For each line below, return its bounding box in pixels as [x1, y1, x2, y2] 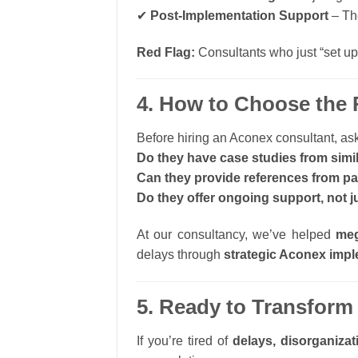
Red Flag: [137, 45, 195, 59]
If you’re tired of [137, 333, 233, 348]
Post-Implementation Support [150, 8, 328, 22]
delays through [137, 247, 224, 261]
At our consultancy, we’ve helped [137, 227, 336, 241]
